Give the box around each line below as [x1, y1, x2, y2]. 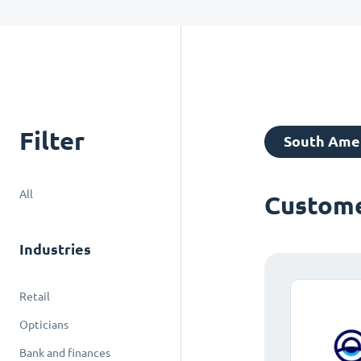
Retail [19, 290, 50, 303]
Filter [19, 126, 85, 156]
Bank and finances [19, 346, 110, 359]
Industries [19, 241, 91, 258]
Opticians [19, 318, 68, 331]
